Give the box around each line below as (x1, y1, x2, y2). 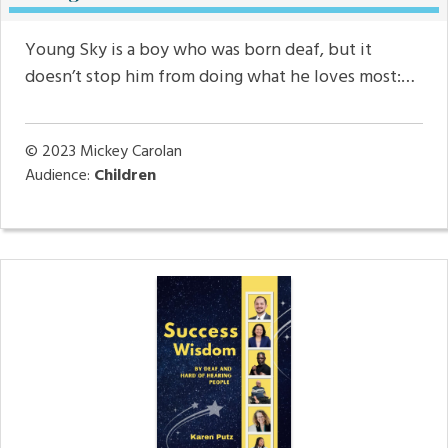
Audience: (25, 163, 94, 190)
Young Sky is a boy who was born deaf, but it (25, 36, 372, 66)
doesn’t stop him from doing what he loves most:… (25, 63, 415, 93)
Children (94, 163, 156, 190)
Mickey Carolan (80, 139, 182, 166)
